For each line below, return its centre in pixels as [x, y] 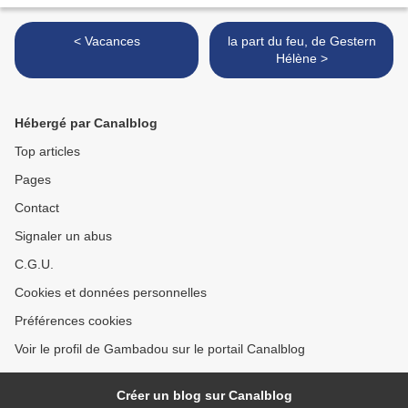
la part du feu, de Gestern [301, 41]
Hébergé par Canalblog [86, 123]
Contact [37, 208]
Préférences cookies [73, 321]
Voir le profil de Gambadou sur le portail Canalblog [160, 349]
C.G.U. [34, 265]
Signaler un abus [63, 236]
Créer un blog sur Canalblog [204, 396]
